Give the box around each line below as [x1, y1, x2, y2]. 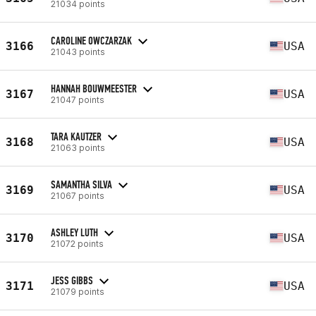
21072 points [51, 238, 104, 249]
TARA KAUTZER [51, 129, 102, 143]
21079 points [51, 286, 104, 297]
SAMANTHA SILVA [51, 177, 112, 191]
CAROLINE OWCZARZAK [51, 33, 132, 47]
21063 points [51, 142, 105, 153]
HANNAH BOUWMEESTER [51, 81, 137, 95]
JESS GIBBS [51, 273, 93, 287]
